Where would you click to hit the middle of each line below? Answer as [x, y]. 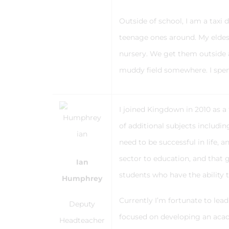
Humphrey [82, 178]
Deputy [82, 204]
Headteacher [82, 220]
